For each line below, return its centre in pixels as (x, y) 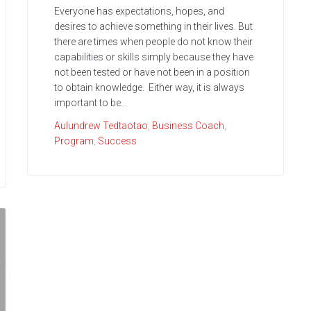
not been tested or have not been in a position (152, 73)
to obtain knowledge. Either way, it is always (149, 88)
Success (117, 141)
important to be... (91, 103)
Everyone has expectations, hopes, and (139, 11)
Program (74, 141)
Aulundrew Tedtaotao (101, 126)
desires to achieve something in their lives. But (153, 27)
